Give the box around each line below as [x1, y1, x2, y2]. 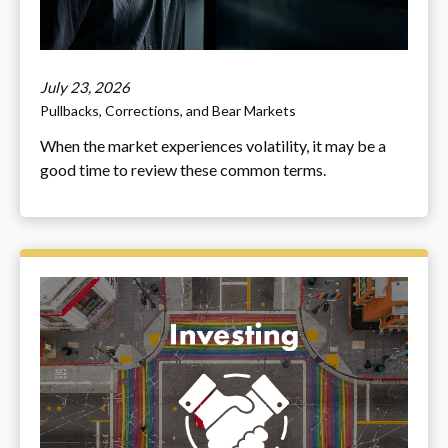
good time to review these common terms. [40, 159, 326, 179]
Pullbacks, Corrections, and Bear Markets [40, 101, 296, 119]
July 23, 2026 [40, 77, 130, 96]
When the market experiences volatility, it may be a [40, 135, 386, 155]
